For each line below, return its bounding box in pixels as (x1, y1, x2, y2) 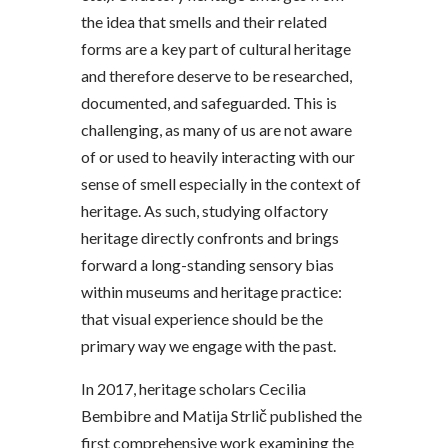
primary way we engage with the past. (80, 336, 336, 355)
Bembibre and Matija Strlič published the (80, 406, 362, 425)
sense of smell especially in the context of (80, 174, 361, 193)
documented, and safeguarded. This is (80, 93, 337, 112)
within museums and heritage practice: (80, 282, 342, 301)
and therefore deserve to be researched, (80, 66, 352, 85)
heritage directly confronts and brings (80, 228, 339, 247)
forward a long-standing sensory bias (80, 255, 334, 274)
